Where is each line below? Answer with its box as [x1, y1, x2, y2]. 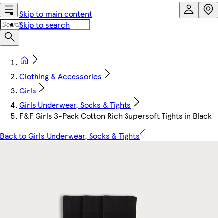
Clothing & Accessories [19, 71, 102, 82]
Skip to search [19, 19, 70, 30]
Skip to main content [19, 8, 92, 19]
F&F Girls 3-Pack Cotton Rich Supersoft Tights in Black [19, 110, 212, 121]
